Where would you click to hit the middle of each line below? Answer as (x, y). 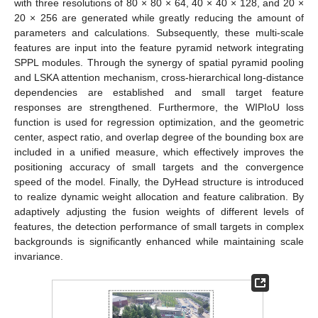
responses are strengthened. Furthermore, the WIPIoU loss (159, 108)
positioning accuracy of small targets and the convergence (159, 167)
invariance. (39, 257)
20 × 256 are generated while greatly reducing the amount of (159, 18)
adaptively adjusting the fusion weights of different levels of (159, 212)
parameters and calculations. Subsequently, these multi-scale (159, 33)
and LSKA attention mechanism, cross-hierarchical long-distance (159, 78)
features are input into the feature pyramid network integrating (159, 48)
